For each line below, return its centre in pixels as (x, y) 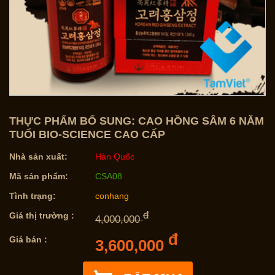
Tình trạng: (33, 196)
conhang (112, 196)
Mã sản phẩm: (39, 176)
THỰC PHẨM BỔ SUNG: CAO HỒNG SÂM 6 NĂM (137, 121)
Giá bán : (28, 240)
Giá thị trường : (42, 216)
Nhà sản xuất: (38, 157)
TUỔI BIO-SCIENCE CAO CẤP (87, 135)
